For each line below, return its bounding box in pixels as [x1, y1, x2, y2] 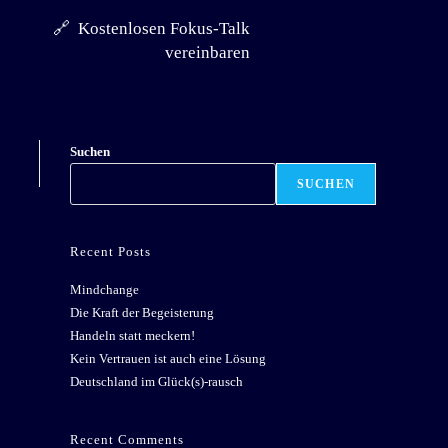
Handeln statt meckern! [70, 328, 195, 343]
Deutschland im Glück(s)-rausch [70, 374, 243, 389]
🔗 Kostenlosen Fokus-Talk [52, 19, 250, 38]
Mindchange [70, 282, 139, 297]
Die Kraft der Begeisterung [70, 305, 214, 320]
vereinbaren [164, 43, 250, 62]
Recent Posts [70, 244, 151, 259]
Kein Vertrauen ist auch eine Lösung [70, 351, 266, 366]
